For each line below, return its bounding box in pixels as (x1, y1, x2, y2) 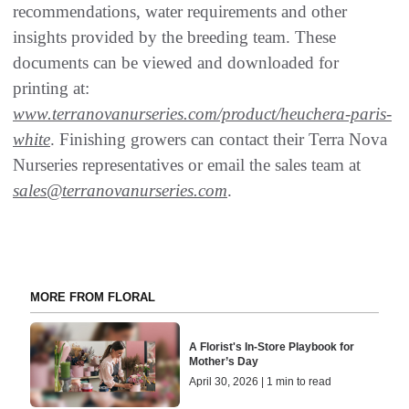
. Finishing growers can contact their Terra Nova (50, 130, 387, 150)
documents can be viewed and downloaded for (13, 53, 339, 73)
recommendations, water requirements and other (13, 2, 347, 22)
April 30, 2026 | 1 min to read (189, 375, 332, 389)
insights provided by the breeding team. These (13, 27, 336, 47)
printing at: (13, 79, 89, 99)
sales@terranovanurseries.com (13, 181, 227, 201)
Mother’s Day (189, 355, 259, 369)
